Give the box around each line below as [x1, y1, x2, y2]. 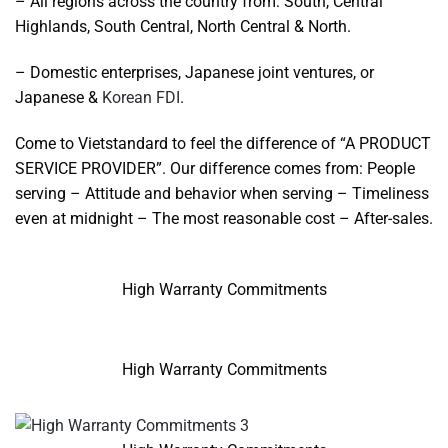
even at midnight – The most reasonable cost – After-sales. [15, 208, 433, 228]
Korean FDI [102, 88, 180, 108]
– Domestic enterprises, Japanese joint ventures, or [15, 63, 374, 83]
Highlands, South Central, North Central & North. [15, 17, 351, 37]
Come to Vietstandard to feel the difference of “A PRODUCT [15, 133, 431, 153]
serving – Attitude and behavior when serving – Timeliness [15, 183, 429, 203]
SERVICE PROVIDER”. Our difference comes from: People [15, 158, 415, 178]
